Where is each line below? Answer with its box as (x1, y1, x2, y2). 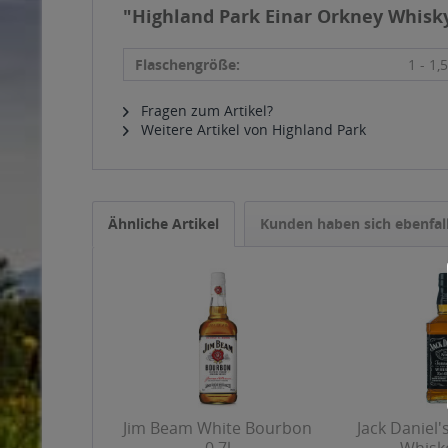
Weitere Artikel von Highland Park (137, 120, 366, 139)
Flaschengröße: (135, 55, 240, 74)
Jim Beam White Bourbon (123, 417, 313, 439)
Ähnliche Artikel (108, 214, 219, 233)
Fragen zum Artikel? (137, 101, 273, 120)
